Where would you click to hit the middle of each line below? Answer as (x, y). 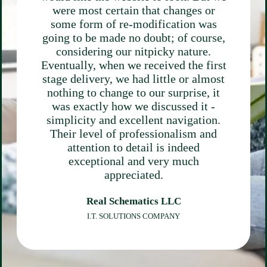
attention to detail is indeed (133, 148)
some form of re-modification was (133, 24)
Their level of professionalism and (133, 134)
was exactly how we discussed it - (133, 106)
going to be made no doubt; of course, (133, 38)
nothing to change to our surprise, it (133, 93)
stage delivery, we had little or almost (133, 79)
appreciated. (133, 175)
